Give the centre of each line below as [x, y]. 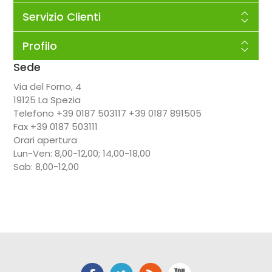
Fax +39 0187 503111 [55, 126]
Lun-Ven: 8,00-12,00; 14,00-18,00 [82, 153]
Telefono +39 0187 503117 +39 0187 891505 [107, 113]
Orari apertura [45, 140]
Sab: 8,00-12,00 [46, 166]
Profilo [39, 46]
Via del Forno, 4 [47, 86]
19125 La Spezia [47, 100]
